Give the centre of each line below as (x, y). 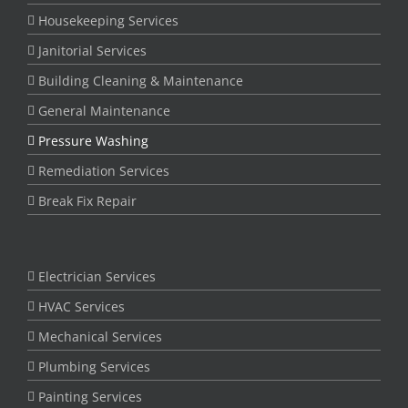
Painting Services (90, 397)
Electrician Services (97, 277)
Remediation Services (104, 171)
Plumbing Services (94, 367)
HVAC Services (82, 307)
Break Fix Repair (87, 201)
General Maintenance (104, 111)
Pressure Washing (93, 141)
